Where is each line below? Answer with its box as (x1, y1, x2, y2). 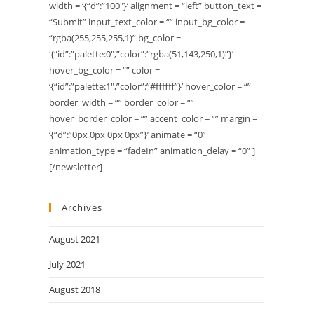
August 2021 (49, 233, 100, 246)
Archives (62, 201, 102, 214)
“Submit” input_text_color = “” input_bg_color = (49, 15, 245, 29)
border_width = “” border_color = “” (49, 96, 194, 109)
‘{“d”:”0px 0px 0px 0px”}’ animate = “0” (49, 128, 206, 142)
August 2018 (49, 283, 100, 296)
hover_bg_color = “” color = (49, 64, 160, 77)
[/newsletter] (49, 161, 102, 174)
